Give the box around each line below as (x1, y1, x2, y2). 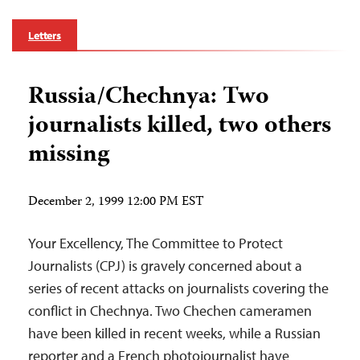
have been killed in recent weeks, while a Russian (28, 324, 321, 342)
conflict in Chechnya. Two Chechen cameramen (28, 301, 312, 320)
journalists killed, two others (28, 107, 331, 146)
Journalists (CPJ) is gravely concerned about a (28, 256, 302, 275)
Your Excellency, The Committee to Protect (28, 234, 283, 252)
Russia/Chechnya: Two (28, 78, 269, 117)
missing (28, 136, 109, 175)
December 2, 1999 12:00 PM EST (28, 192, 204, 213)
